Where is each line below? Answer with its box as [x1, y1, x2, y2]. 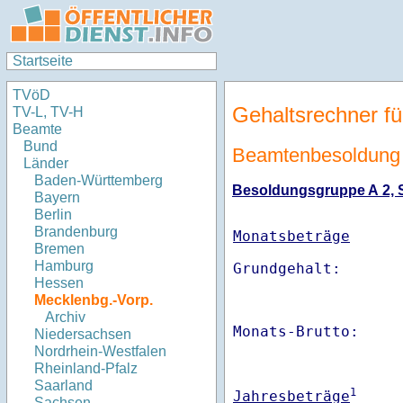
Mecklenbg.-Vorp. [34, 292, 153, 309]
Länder [23, 156, 68, 172]
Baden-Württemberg [34, 173, 163, 189]
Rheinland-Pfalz [34, 361, 138, 377]
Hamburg [34, 258, 94, 274]
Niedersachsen [34, 327, 131, 343]
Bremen [34, 241, 85, 257]
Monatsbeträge [233, 228, 350, 246]
